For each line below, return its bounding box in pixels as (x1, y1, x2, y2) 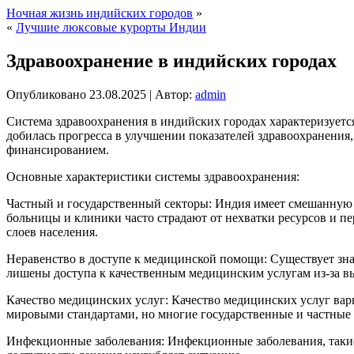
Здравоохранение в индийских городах (6, 50, 337, 71)
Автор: (155, 87, 192, 101)
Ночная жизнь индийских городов (6, 6, 193, 20)
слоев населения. (6, 224, 98, 239)
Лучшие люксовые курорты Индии (16, 21, 206, 34)
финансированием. (6, 142, 109, 156)
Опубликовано (6, 87, 86, 101)
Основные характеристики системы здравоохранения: (6, 169, 299, 183)
